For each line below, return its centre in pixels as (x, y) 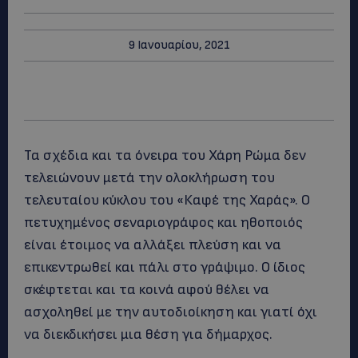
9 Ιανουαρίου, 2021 (179, 45)
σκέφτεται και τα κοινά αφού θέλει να (147, 290)
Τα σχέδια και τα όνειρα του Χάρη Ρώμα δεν (165, 155)
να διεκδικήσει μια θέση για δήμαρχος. (148, 334)
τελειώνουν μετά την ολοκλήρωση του (149, 178)
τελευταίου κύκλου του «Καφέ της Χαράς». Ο (167, 200)
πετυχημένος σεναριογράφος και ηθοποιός (163, 223)
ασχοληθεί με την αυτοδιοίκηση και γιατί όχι (171, 312)
